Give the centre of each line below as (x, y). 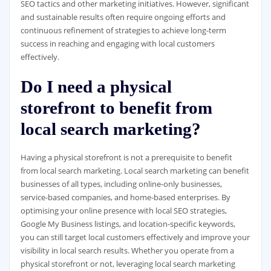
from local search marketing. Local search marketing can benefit (135, 170)
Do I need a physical (96, 86)
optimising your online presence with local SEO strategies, (123, 210)
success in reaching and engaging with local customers (117, 44)
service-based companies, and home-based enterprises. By (125, 197)
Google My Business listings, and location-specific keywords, (128, 224)
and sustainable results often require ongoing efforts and (123, 17)
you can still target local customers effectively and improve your (135, 237)
